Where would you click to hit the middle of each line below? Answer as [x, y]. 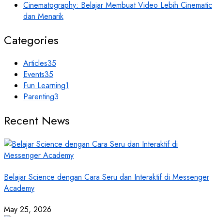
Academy [19, 188]
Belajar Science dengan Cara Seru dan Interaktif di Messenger [107, 177]
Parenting [39, 97]
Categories [31, 40]
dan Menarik [43, 16]
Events [34, 75]
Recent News [37, 121]
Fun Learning [44, 86]
